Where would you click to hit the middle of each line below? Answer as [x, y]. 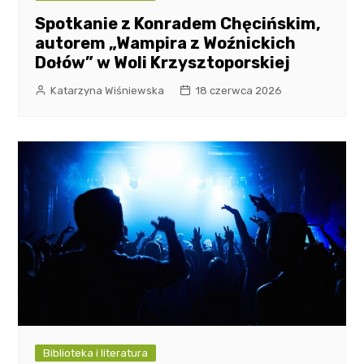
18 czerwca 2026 [239, 90]
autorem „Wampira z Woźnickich [166, 43]
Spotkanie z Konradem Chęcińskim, [178, 23]
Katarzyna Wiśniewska [108, 90]
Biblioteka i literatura [96, 353]
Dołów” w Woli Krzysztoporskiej [163, 62]
